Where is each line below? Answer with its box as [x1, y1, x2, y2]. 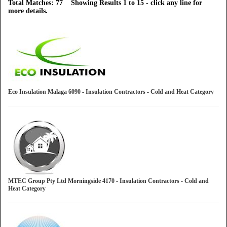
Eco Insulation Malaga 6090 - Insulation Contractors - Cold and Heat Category [8, 88, 217, 95]
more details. [8, 7, 48, 15]
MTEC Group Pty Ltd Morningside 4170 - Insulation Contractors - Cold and [8, 177, 209, 184]
